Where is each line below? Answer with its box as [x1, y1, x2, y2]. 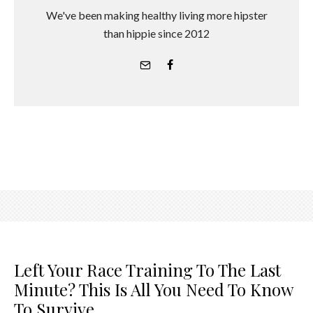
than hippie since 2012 [103, 26, 210, 40]
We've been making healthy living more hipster [45, 8, 268, 22]
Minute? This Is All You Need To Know [14, 277, 293, 300]
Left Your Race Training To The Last [14, 258, 281, 281]
